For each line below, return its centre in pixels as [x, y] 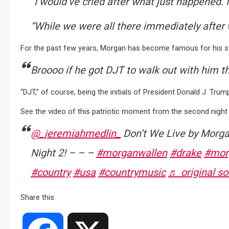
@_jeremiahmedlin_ [76, 134]
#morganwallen [132, 153]
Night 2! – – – [63, 153]
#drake [186, 153]
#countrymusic [132, 173]
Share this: [38, 198]
